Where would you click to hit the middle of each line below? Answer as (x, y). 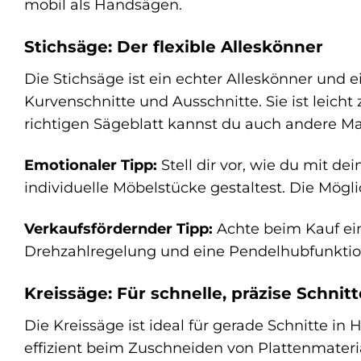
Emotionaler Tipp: (91, 164)
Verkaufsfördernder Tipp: (118, 228)
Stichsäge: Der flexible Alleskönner (174, 47)
